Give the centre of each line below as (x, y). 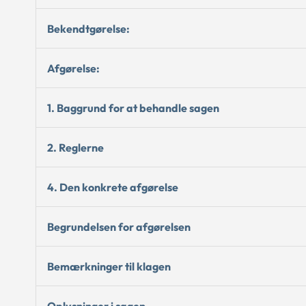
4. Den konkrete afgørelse (113, 187)
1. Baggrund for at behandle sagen (133, 108)
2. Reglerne (75, 147)
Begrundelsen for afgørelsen (119, 226)
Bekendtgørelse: (88, 28)
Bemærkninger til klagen (109, 266)
